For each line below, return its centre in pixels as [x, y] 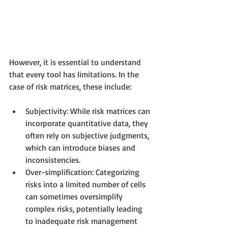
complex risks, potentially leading [85, 208]
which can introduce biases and [81, 147]
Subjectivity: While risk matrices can [89, 111]
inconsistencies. [53, 160]
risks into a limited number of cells [87, 184]
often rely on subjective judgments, [88, 135]
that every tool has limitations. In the [75, 74]
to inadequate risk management [82, 221]
